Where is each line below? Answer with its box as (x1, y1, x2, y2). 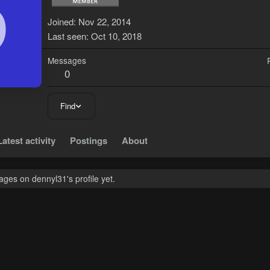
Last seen (48, 30, 86, 43)
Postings (70, 134, 107, 148)
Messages (48, 54, 86, 67)
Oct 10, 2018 (91, 30, 142, 43)
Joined (48, 15, 74, 28)
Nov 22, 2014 (78, 15, 131, 28)
